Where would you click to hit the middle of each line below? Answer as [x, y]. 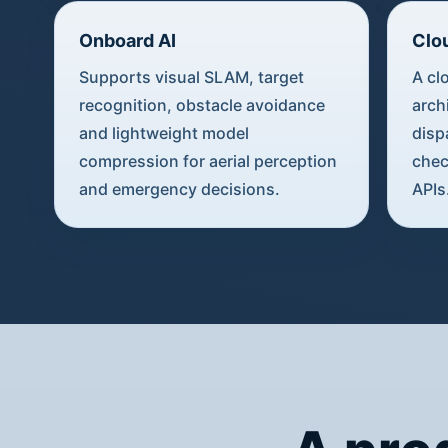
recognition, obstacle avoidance [201, 104]
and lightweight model [163, 132]
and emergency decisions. [179, 188]
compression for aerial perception [207, 160]
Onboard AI [127, 40]
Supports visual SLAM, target [191, 76]
